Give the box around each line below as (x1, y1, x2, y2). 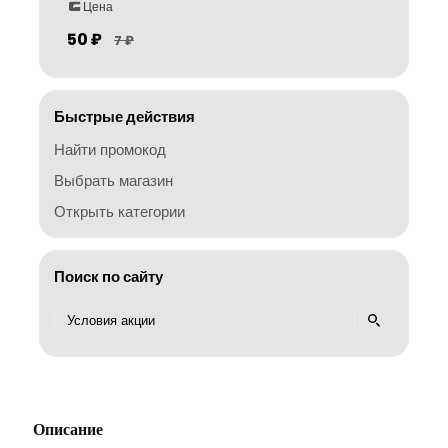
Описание (33, 418, 103, 441)
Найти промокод (54, 139, 166, 160)
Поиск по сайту (54, 266, 163, 287)
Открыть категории (54, 201, 185, 222)
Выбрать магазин (54, 170, 173, 191)
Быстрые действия (54, 106, 195, 127)
